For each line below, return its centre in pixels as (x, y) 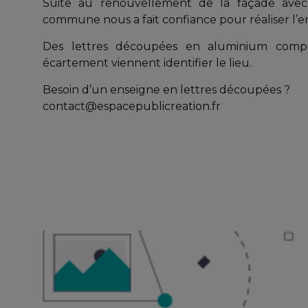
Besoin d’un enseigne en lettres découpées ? (166, 90)
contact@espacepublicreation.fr (132, 106)
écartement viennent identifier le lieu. (147, 63)
